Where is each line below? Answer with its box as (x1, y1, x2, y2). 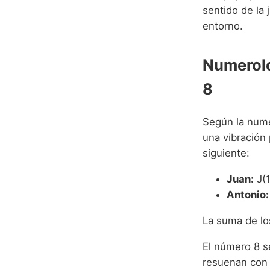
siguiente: (202, 147, 250, 160)
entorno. (202, 19, 243, 32)
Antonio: (227, 188, 269, 201)
